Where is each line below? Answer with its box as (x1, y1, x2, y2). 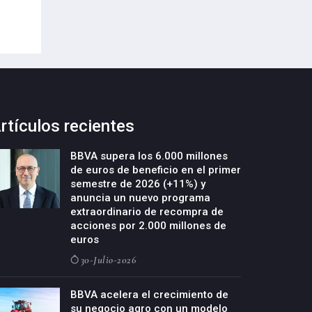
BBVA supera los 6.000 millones (70, 150, 228, 162)
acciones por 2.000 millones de (70, 219, 226, 232)
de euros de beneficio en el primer (70, 164, 241, 176)
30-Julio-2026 (80, 253, 136, 266)
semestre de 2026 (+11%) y (70, 178, 205, 190)
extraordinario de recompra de (70, 205, 224, 218)
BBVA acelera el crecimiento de (70, 288, 228, 301)
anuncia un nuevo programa (70, 192, 210, 204)
